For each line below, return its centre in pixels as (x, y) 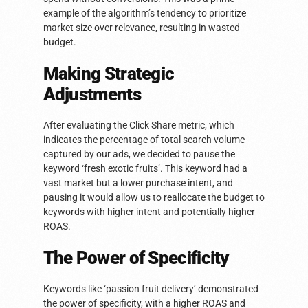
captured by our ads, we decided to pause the (139, 154)
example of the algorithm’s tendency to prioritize (144, 13)
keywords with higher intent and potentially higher (149, 212)
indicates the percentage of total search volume (144, 140)
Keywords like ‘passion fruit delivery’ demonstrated (151, 289)
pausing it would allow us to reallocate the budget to (154, 198)
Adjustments (92, 95)
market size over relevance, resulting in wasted (141, 28)
